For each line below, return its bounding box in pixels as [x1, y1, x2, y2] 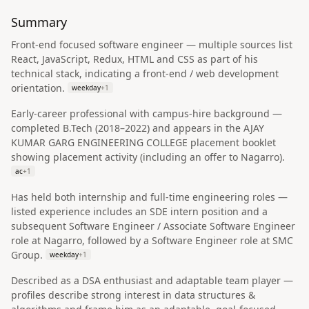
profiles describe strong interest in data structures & [11, 288, 255, 301]
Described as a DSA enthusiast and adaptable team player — [11, 274, 293, 287]
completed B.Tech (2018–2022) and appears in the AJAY [11, 121, 264, 134]
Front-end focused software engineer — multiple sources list [11, 38, 292, 51]
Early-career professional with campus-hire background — [11, 107, 282, 120]
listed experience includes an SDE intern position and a [11, 205, 268, 218]
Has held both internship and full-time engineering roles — [11, 190, 288, 203]
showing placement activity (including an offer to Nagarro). [11, 150, 285, 163]
